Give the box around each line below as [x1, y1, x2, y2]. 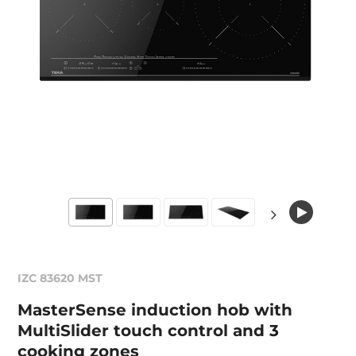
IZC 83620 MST [17, 271, 103, 285]
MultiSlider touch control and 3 [17, 321, 280, 340]
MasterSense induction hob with [17, 300, 293, 319]
